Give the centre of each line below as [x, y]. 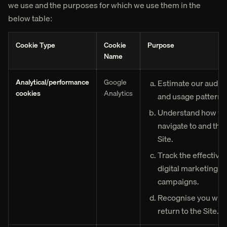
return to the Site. [188, 211]
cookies [28, 93]
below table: [30, 18]
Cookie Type [35, 45]
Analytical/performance [52, 82]
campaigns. [178, 181]
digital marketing [188, 168]
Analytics [118, 93]
